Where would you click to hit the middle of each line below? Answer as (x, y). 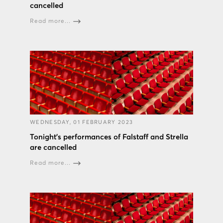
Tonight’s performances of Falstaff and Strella (109, 137)
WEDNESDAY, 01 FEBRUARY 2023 (82, 122)
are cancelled (53, 148)
